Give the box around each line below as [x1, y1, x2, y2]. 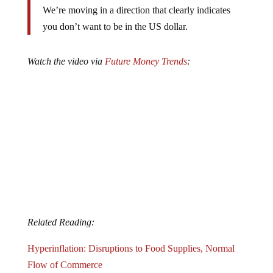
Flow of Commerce [27, 249, 102, 260]
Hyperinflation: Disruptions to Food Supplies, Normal [27, 233, 235, 244]
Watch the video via [27, 46, 105, 57]
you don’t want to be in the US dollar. [42, 12, 188, 22]
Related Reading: [27, 207, 94, 218]
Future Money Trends [104, 46, 187, 57]
